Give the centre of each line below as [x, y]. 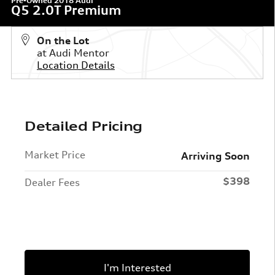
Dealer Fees [52, 183]
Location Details [76, 65]
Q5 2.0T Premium [66, 10]
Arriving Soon [215, 156]
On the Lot [63, 41]
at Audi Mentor [73, 53]
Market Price [55, 155]
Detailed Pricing [84, 126]
